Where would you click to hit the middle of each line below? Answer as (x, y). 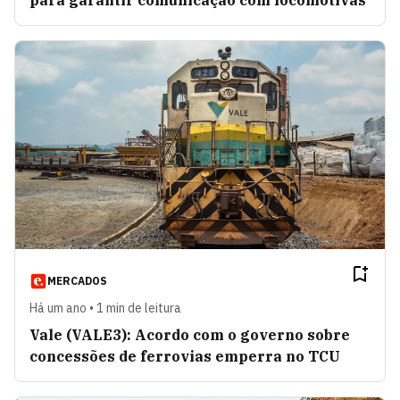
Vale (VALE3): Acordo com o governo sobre (190, 335)
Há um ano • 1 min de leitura (105, 308)
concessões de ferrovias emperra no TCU (185, 357)
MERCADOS (77, 281)
